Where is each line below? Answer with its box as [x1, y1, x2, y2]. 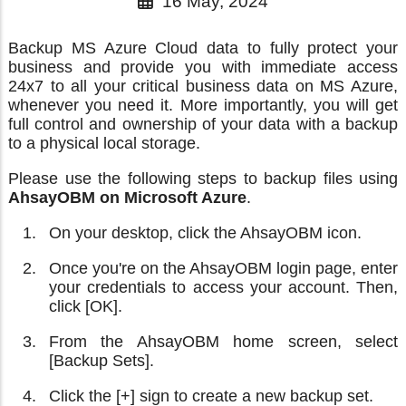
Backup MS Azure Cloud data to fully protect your [8, 38, 398, 57]
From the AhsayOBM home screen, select [49, 332, 398, 351]
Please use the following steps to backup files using [8, 169, 398, 188]
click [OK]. [49, 296, 122, 315]
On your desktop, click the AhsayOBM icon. [49, 223, 362, 242]
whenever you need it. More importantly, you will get [8, 95, 398, 114]
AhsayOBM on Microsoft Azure [8, 188, 246, 207]
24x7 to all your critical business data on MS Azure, [8, 76, 398, 95]
